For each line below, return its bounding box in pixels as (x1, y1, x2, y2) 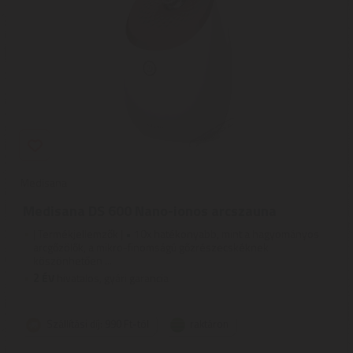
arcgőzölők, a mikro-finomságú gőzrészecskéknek (33, 239, 269, 255)
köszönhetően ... (33, 252, 112, 269)
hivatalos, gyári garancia (54, 269, 169, 286)
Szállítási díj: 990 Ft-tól (46, 316, 149, 332)
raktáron (190, 316, 229, 332)
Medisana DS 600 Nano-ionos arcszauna (23, 200, 277, 221)
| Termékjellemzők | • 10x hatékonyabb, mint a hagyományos (33, 225, 319, 242)
